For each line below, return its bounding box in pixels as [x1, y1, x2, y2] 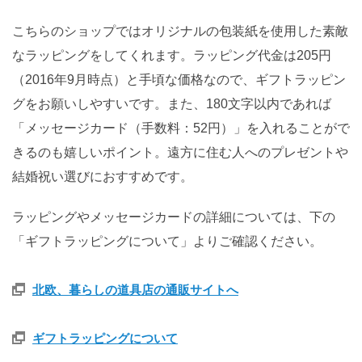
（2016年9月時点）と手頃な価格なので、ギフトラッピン [12, 72, 346, 86]
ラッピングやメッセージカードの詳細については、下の [12, 209, 335, 224]
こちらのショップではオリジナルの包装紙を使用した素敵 [12, 23, 348, 38]
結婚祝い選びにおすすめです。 [12, 169, 193, 183]
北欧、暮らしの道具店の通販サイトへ [32, 282, 238, 297]
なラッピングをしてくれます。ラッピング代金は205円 [12, 48, 331, 62]
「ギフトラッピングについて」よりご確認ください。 [12, 234, 322, 248]
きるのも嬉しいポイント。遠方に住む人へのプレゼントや [12, 145, 348, 159]
